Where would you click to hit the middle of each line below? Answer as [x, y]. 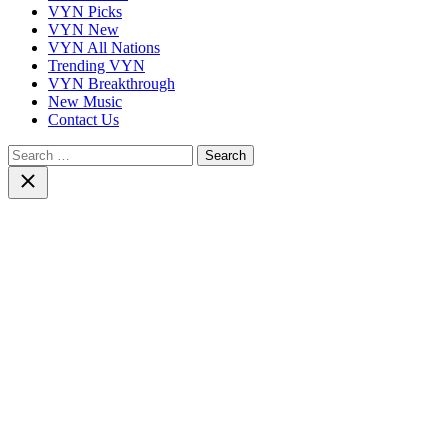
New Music [85, 101]
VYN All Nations [104, 47]
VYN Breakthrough [111, 83]
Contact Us [83, 119]
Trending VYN [96, 65]
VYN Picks [85, 11]
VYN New [83, 29]
